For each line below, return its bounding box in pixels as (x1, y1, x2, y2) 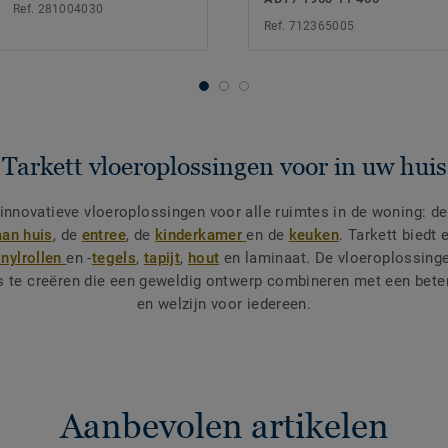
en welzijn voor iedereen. (136, 295, 312, 314)
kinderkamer (154, 226, 247, 245)
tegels (91, 249, 137, 268)
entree (81, 226, 126, 245)
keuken (288, 226, 340, 245)
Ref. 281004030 (13, 2, 104, 17)
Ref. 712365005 (264, 19, 355, 34)
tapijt (143, 249, 181, 268)
